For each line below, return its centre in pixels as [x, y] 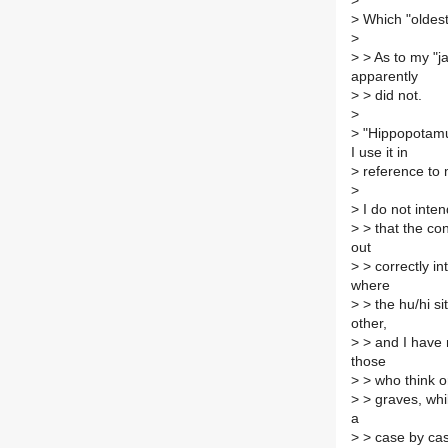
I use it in [379, 153]
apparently [384, 77]
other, [369, 324]
